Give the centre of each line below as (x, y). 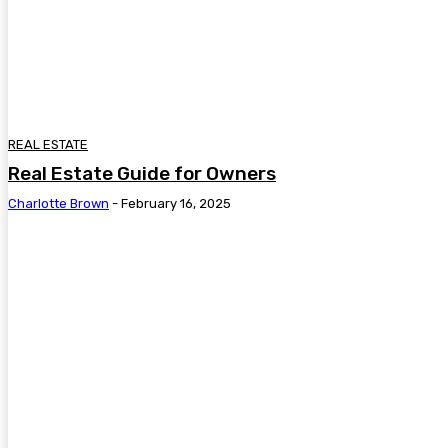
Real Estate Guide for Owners (142, 173)
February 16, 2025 (176, 203)
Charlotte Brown (58, 203)
